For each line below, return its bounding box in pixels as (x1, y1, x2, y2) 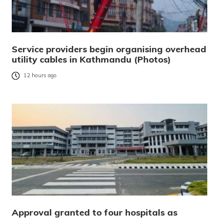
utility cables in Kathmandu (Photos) (12, 53, 171, 65)
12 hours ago (23, 72, 57, 79)
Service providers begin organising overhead (12, 43, 206, 55)
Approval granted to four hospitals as (12, 206, 177, 218)
